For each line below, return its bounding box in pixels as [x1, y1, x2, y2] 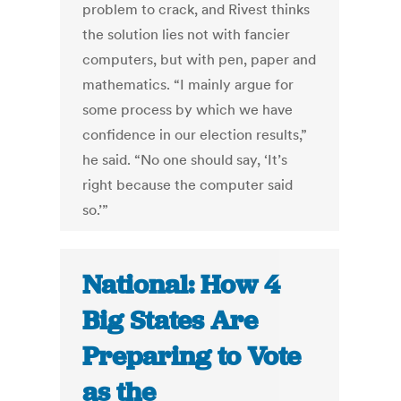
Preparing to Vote [82, 339, 302, 374]
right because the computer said [82, 175, 294, 194]
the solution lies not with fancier [82, 25, 291, 44]
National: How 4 [82, 268, 281, 303]
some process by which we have [82, 100, 294, 119]
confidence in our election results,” [82, 125, 308, 144]
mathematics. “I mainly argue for [82, 75, 294, 94]
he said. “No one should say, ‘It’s [82, 150, 288, 169]
